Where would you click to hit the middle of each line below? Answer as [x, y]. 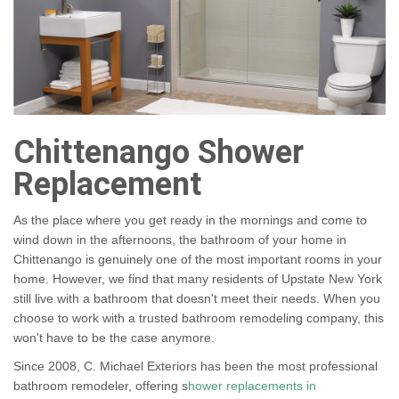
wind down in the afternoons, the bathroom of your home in [180, 240]
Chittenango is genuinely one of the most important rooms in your [198, 260]
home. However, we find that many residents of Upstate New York [198, 279]
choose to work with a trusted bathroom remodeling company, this [199, 318]
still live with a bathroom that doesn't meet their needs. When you [197, 299]
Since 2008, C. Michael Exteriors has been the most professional [195, 366]
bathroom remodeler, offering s [101, 386]
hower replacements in [252, 386]
